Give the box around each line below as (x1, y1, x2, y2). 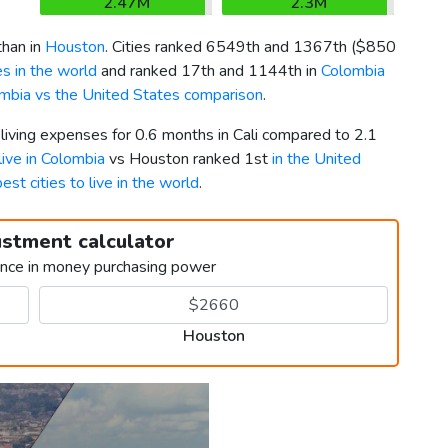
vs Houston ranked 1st (105, 148, 272, 171)
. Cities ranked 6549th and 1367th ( (105, 36, 356, 59)
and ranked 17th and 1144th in (97, 60, 321, 83)
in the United (272, 148, 361, 171)
